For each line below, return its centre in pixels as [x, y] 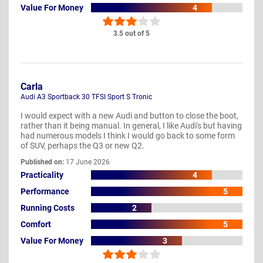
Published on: [42, 162]
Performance [45, 191]
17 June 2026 [87, 162]
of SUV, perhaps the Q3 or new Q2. [82, 146]
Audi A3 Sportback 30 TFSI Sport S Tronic [86, 97]
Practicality [42, 175]
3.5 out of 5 [131, 34]
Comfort [36, 224]
